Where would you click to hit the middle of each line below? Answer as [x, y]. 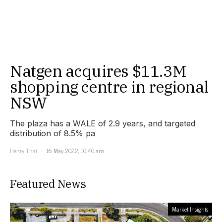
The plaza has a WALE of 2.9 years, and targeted [103, 124]
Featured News [48, 184]
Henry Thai [24, 151]
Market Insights [190, 209]
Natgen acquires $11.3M [98, 71]
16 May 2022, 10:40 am [75, 151]
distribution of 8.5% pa [53, 134]
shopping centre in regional [109, 87]
